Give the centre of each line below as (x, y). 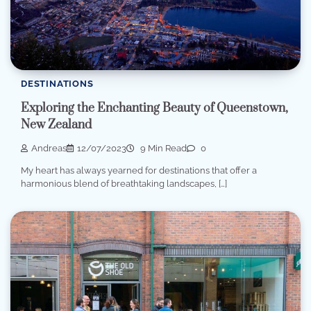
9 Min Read (162, 149)
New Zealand (56, 125)
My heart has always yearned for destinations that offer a (139, 170)
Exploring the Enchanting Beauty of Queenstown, (154, 108)
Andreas (49, 149)
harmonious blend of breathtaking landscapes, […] (124, 183)
